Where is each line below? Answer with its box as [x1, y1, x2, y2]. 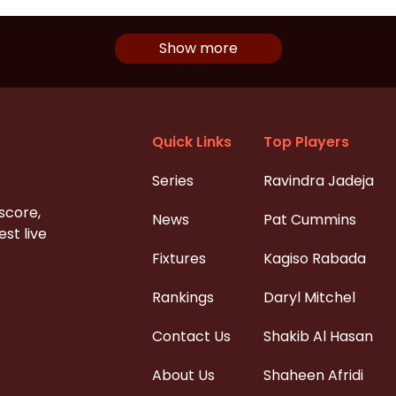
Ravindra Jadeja [263, 170, 374, 191]
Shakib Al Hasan [263, 325, 373, 346]
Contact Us [152, 325, 231, 346]
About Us [152, 364, 215, 385]
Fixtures [152, 247, 206, 269]
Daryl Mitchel [263, 286, 355, 308]
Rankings [152, 286, 214, 308]
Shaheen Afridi [263, 364, 363, 385]
